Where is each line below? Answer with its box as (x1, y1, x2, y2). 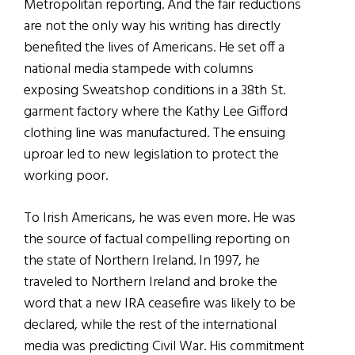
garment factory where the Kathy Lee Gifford (24, 101, 288, 124)
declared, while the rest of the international (24, 314, 277, 338)
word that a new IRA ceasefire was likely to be (24, 292, 296, 316)
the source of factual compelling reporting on (24, 228, 290, 252)
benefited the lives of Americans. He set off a (24, 36, 284, 60)
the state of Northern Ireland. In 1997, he (24, 250, 260, 273)
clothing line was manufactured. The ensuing (24, 122, 285, 146)
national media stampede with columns (24, 58, 254, 82)
